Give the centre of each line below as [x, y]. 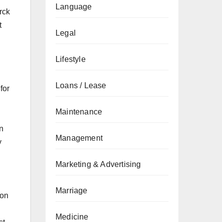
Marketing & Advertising [98, 164]
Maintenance [79, 112]
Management [79, 138]
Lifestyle [71, 59]
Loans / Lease [81, 85]
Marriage [72, 191]
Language [74, 7]
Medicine [72, 217]
